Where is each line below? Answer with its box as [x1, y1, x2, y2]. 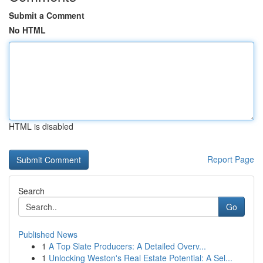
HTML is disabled [9, 120, 73, 132]
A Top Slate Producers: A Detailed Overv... [49, 240, 206, 252]
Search [18, 185, 45, 197]
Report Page [207, 153, 254, 165]
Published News [18, 228, 77, 240]
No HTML [9, 24, 46, 36]
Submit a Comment [9, 9, 85, 21]
